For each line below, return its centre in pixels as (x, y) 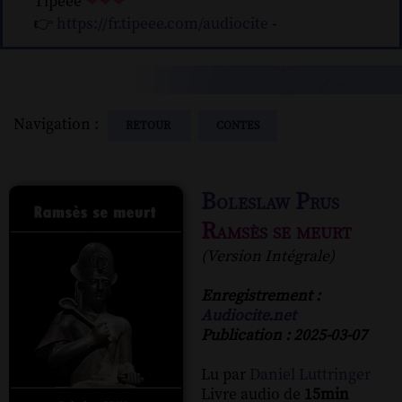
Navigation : (60, 124)
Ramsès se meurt (276, 232)
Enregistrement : (261, 296)
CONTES (238, 125)
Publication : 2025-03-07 (284, 335)
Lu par (225, 375)
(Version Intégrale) (268, 256)
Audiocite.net (249, 315)
